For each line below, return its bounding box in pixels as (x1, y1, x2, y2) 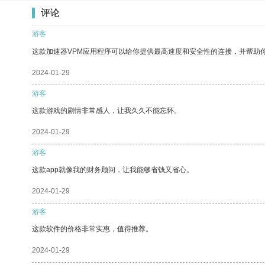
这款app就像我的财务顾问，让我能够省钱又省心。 (32, 165, 193, 174)
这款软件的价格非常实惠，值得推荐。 (32, 224, 153, 233)
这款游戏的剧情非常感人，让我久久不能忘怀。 (32, 106, 181, 115)
